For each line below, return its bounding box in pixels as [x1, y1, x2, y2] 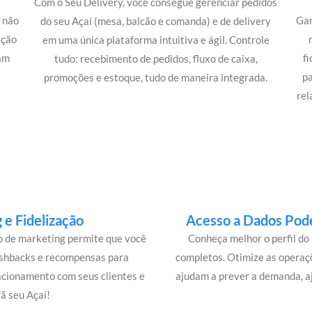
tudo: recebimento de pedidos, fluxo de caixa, [54, 52, 258, 65]
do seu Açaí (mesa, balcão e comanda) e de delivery [40, 15, 272, 28]
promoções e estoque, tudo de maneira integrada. [44, 71, 268, 84]
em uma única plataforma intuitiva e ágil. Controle [42, 33, 270, 47]
